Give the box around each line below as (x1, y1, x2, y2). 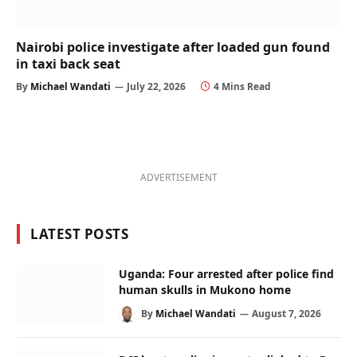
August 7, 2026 (252, 307, 321, 321)
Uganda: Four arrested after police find (119, 266, 334, 282)
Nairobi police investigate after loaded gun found (16, 38, 330, 57)
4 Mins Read (214, 80, 271, 94)
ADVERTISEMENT (140, 171, 218, 185)
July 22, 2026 (127, 80, 186, 94)
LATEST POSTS (30, 225, 129, 244)
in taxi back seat (16, 55, 120, 73)
